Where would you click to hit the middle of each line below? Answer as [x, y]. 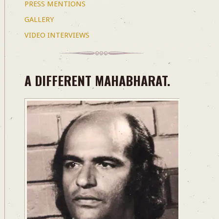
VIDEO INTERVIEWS [57, 35]
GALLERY [39, 20]
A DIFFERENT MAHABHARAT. [97, 81]
